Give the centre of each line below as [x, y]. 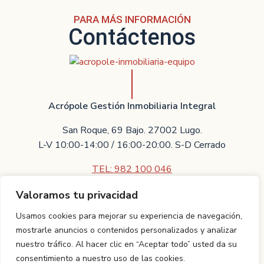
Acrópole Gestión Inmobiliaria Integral [132, 106]
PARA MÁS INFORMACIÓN [132, 19]
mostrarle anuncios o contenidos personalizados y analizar [126, 230]
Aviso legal [179, 252]
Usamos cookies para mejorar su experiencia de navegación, [129, 216]
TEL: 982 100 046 [132, 169]
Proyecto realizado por [59, 252]
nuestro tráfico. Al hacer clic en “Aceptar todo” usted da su [126, 244]
